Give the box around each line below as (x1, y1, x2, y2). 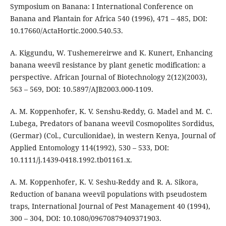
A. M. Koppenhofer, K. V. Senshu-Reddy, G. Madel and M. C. (10, 106, 212, 117)
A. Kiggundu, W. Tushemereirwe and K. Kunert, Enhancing (10, 48, 213, 58)
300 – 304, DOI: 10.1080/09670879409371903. (10, 213, 161, 223)
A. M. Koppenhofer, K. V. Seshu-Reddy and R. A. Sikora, (10, 177, 198, 187)
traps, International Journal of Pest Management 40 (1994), (10, 201, 210, 211)
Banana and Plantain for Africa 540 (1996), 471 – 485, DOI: (10, 14, 207, 24)
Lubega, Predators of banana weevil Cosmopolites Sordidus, (10, 119, 214, 129)
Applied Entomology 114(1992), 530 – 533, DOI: (10, 143, 169, 153)
